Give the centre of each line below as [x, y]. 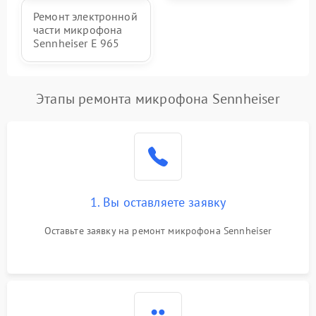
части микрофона [78, 30]
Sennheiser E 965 [77, 43]
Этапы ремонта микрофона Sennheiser [158, 99]
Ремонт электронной [85, 16]
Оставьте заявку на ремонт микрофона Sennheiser [158, 231]
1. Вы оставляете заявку [158, 202]
